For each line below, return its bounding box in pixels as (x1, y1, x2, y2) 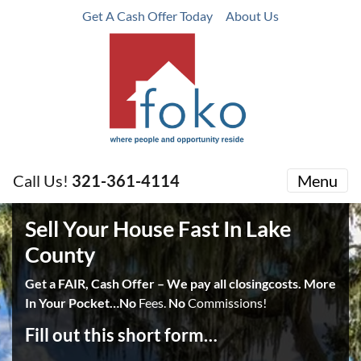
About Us (226, 8, 279, 23)
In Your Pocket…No (25, 295, 136, 310)
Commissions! (185, 295, 267, 310)
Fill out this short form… (25, 325, 218, 346)
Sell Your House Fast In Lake (25, 215, 291, 242)
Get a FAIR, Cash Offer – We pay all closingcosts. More (25, 276, 336, 291)
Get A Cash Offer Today (82, 8, 213, 23)
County (25, 241, 95, 268)
